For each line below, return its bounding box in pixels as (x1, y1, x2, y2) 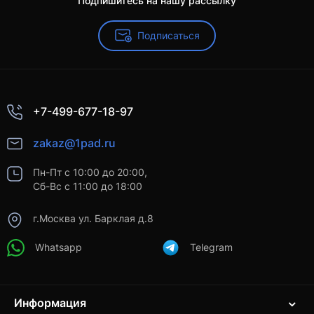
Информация (14, 296, 86, 310)
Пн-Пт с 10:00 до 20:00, (33, 166, 147, 179)
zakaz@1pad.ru (33, 136, 116, 151)
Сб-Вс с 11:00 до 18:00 (33, 180, 142, 193)
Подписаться (137, 29, 200, 42)
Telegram (190, 241, 233, 254)
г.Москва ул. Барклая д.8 (33, 212, 153, 225)
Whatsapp (35, 241, 82, 254)
